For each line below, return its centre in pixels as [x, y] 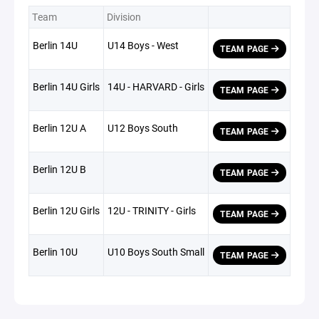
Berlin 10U [55, 252]
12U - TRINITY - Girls [152, 211]
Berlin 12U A [59, 128]
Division [124, 17]
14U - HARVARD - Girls [156, 87]
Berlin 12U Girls [66, 211]
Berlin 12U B [59, 169]
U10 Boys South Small [156, 252]
